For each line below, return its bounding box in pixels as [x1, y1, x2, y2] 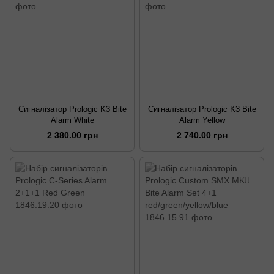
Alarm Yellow [179, 116, 225, 125]
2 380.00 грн [46, 130, 98, 141]
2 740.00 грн [176, 130, 228, 141]
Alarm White [50, 116, 94, 125]
